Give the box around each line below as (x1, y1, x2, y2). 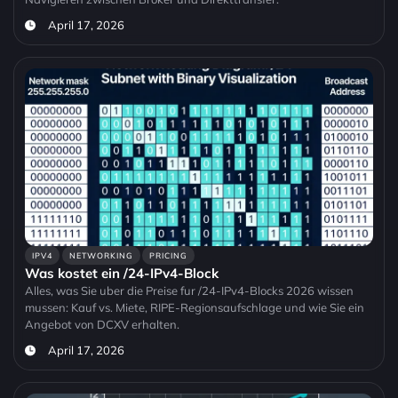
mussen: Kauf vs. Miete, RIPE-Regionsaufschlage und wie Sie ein (25, 300, 364, 315)
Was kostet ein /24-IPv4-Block (25, 265, 219, 283)
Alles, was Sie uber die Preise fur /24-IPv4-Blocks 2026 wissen (25, 283, 354, 298)
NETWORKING (68, 251, 133, 261)
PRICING (149, 251, 188, 261)
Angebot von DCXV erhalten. (25, 317, 179, 332)
